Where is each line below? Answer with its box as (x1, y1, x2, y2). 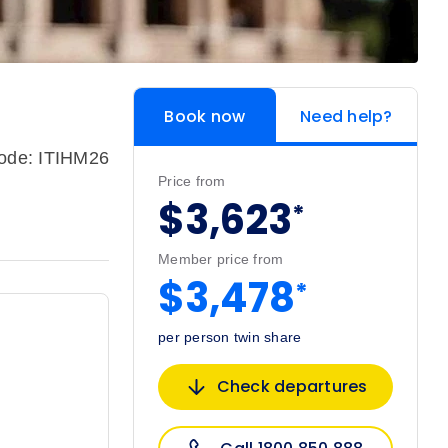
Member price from (158, 251, 284, 268)
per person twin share (158, 329, 302, 346)
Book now (164, 105, 246, 129)
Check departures (216, 375, 368, 399)
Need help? (300, 105, 393, 129)
